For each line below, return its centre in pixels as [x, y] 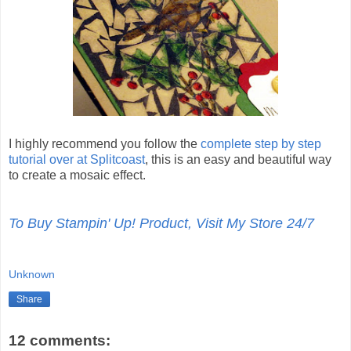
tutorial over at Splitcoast [77, 160]
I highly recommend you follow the [105, 144]
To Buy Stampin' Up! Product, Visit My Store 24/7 [161, 224]
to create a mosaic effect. [77, 175]
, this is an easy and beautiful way [238, 160]
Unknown [32, 274]
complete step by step [261, 144]
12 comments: [60, 340]
